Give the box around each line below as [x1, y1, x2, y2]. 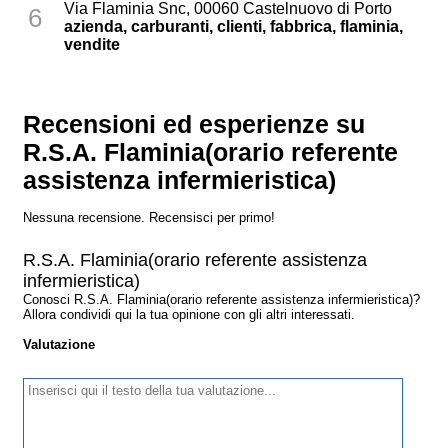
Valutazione [23, 337, 96, 353]
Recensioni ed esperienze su [23, 111, 366, 139]
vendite [64, 36, 121, 54]
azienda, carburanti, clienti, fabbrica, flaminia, [64, 18, 404, 36]
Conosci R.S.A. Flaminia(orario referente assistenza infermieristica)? [23, 292, 421, 308]
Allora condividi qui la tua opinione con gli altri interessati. [23, 307, 356, 323]
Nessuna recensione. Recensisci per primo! [23, 210, 276, 226]
